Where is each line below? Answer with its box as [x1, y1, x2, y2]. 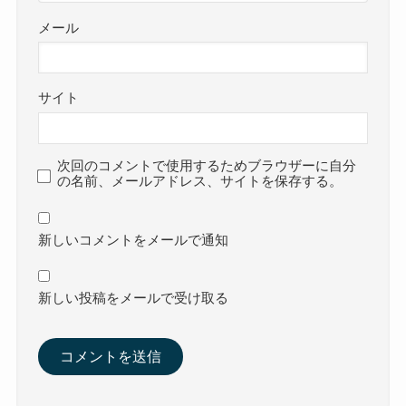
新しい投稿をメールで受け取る [38, 291, 229, 306]
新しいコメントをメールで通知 [38, 232, 229, 247]
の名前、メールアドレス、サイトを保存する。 [57, 174, 343, 189]
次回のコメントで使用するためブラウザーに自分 [57, 159, 357, 174]
